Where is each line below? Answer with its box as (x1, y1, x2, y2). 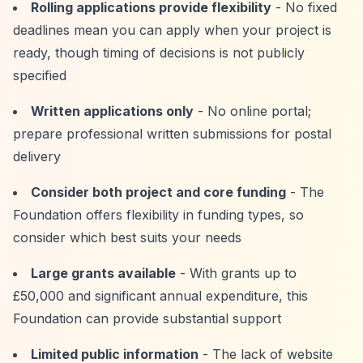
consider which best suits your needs (13, 229, 241, 246)
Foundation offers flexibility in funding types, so (13, 207, 304, 223)
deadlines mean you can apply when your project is (13, 22, 331, 38)
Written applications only (31, 103, 194, 119)
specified (13, 67, 66, 83)
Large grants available (31, 265, 176, 281)
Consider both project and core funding (31, 184, 286, 200)
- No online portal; (194, 103, 311, 119)
